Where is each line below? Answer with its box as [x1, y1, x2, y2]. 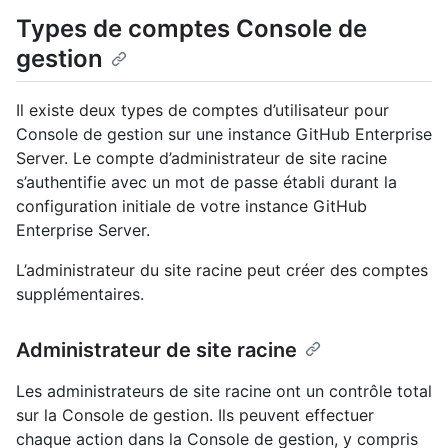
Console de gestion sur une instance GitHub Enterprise [16, 124, 432, 145]
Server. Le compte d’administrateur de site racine [16, 148, 387, 169]
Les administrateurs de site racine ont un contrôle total [16, 381, 432, 402]
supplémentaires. [16, 284, 144, 305]
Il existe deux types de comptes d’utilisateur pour [16, 100, 389, 121]
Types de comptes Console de [16, 14, 367, 44]
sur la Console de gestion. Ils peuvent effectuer [16, 405, 374, 426]
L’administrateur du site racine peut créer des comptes [16, 260, 428, 281]
